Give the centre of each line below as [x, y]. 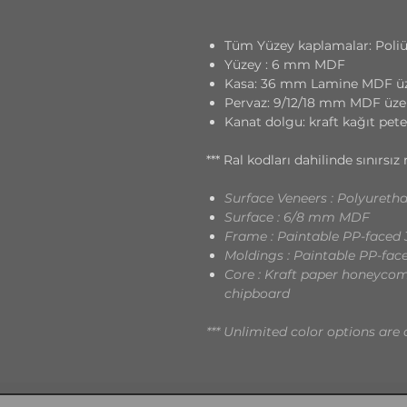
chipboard [257, 293]
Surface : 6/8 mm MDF [297, 217]
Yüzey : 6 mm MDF [285, 65]
